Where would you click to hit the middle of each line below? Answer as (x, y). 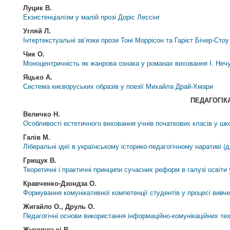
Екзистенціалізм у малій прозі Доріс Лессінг (92, 17)
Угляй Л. (37, 31)
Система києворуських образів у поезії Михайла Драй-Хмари (118, 86)
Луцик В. (38, 7)
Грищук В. (40, 160)
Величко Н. (42, 114)
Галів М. (37, 137)
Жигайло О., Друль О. (59, 206)
